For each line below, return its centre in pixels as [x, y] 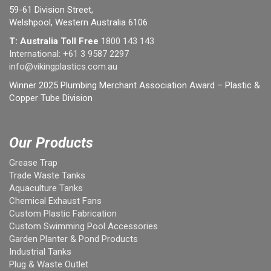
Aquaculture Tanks [46, 188]
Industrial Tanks [40, 252]
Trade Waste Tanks [47, 176]
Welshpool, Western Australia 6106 [78, 23]
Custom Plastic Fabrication [63, 214]
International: [36, 54]
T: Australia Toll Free [54, 41]
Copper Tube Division [51, 98]
